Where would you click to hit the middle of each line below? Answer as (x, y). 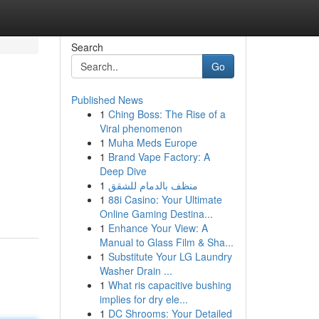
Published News (107, 100)
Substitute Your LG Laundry (170, 256)
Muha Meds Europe (152, 142)
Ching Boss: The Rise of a (167, 114)
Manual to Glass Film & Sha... (166, 242)
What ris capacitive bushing (169, 285)
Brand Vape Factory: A (159, 157)
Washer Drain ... (136, 271)
